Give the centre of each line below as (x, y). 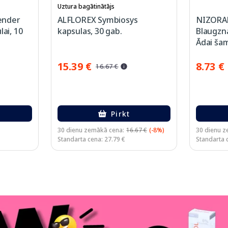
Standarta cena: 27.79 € (91, 139)
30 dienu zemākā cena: (91, 130)
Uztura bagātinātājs (86, 6)
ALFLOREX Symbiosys (98, 20)
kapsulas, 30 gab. (90, 31)
